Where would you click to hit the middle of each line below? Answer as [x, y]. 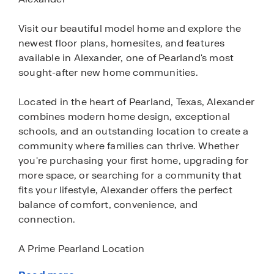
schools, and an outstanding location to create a [134, 131]
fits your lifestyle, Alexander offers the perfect [125, 190]
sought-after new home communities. [108, 72]
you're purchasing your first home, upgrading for [134, 161]
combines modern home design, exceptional [124, 117]
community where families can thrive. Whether [129, 146]
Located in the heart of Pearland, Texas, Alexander [137, 102]
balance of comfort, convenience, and [108, 205]
